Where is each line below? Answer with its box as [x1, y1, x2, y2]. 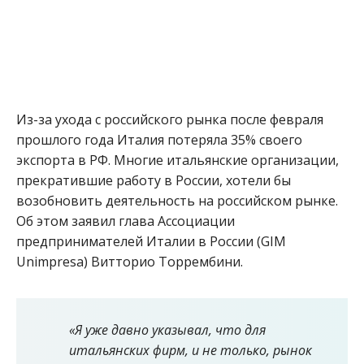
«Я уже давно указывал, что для [69, 321, 266, 339]
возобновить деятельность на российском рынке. [16, 192, 338, 210]
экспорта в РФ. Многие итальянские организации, [16, 151, 339, 169]
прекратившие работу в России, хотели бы [16, 171, 291, 189]
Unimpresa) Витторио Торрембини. [16, 253, 243, 271]
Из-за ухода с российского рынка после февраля [16, 110, 323, 128]
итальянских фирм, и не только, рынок [69, 341, 312, 359]
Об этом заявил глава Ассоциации [16, 212, 235, 230]
